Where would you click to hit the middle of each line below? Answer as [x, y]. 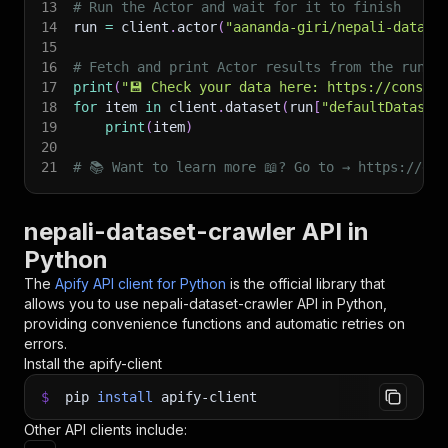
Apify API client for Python [140, 283]
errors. [45, 343]
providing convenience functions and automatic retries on [214, 323]
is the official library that [307, 283]
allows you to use [83, 303]
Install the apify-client [93, 363]
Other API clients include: [105, 429]
